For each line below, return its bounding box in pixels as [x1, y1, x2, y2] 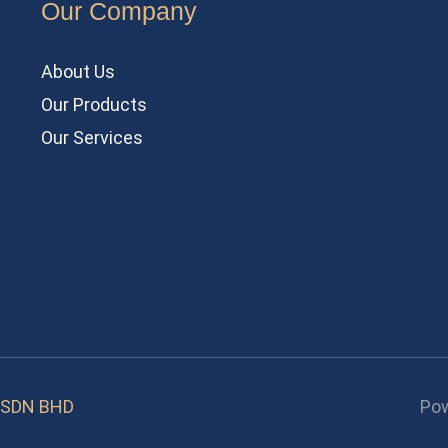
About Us [40, 61, 115, 82]
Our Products [40, 94, 147, 115]
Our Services [40, 127, 143, 148]
